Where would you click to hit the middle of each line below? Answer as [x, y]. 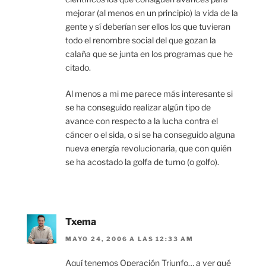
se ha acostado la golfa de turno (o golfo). [142, 162]
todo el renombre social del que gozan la [141, 40]
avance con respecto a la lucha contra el [142, 121]
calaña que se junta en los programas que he [149, 54]
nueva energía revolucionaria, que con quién [148, 148]
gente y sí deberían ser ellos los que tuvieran [148, 27]
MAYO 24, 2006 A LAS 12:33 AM [129, 238]
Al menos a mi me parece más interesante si [149, 94]
